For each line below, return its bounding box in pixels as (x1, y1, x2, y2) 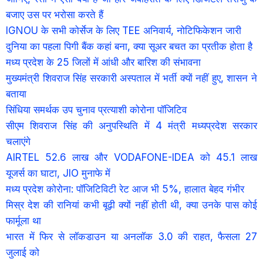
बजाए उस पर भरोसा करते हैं (6, 8, 106, 21)
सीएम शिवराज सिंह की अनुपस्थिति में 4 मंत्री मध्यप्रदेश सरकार (6, 119, 257, 131)
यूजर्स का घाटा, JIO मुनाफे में (6, 167, 110, 179)
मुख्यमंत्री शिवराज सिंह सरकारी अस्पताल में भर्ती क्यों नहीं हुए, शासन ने (6, 72, 257, 84)
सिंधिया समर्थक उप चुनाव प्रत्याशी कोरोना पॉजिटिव (6, 103, 190, 116)
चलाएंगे (6, 135, 33, 147)
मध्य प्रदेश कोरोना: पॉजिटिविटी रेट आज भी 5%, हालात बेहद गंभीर (6, 183, 247, 195)
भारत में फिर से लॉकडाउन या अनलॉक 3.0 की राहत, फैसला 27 (6, 230, 257, 242)
